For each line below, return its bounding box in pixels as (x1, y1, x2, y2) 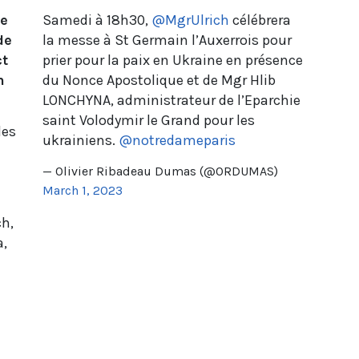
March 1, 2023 (42, 182, 123, 198)
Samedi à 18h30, (42, 10, 151, 29)
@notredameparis (118, 131, 236, 149)
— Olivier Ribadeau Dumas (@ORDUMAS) (42, 163, 278, 179)
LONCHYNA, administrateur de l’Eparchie (42, 91, 301, 109)
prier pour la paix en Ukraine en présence (42, 50, 303, 69)
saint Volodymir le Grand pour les (42, 111, 255, 129)
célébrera (228, 10, 291, 29)
